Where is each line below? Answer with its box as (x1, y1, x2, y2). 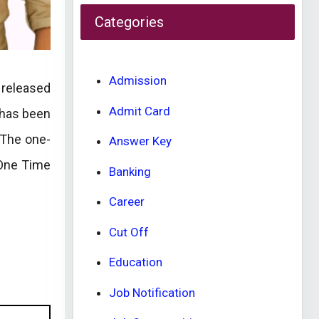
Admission (109, 73, 167, 88)
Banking (109, 164, 151, 179)
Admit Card (109, 103, 170, 118)
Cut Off (109, 224, 149, 239)
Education (109, 255, 162, 269)
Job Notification (109, 285, 195, 300)
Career (109, 194, 145, 209)
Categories (95, 14, 164, 31)
